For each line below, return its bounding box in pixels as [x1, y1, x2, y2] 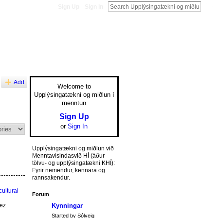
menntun [62, 99, 86, 107]
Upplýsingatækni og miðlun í [34, 91, 114, 99]
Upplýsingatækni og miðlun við [32, 145, 114, 152]
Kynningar [51, 201, 83, 209]
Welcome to [57, 83, 91, 91]
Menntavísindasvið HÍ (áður [32, 152, 105, 159]
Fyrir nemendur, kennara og [32, 166, 105, 174]
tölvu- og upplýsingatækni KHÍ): [32, 159, 115, 166]
